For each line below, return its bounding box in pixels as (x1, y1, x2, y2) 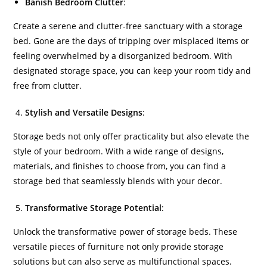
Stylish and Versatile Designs (25, 107, 143, 118)
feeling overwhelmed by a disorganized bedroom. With (13, 50, 233, 61)
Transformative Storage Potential (25, 202, 162, 213)
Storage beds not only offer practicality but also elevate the (13, 131, 250, 142)
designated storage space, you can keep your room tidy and (13, 65, 252, 76)
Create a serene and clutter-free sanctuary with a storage (13, 20, 243, 32)
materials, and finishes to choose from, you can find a (13, 160, 226, 172)
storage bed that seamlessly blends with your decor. (13, 175, 223, 187)
